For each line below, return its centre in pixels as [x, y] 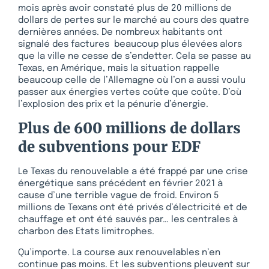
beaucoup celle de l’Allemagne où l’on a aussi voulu [132, 80]
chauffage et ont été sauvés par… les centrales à [128, 220]
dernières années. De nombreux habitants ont [120, 32]
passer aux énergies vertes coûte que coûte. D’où [130, 92]
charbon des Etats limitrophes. [86, 232]
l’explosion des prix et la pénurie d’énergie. [113, 104]
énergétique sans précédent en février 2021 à [120, 184]
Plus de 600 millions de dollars [129, 128]
